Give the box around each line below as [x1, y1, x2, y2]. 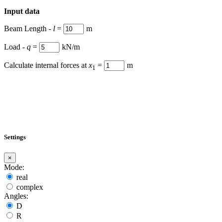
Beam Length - [4, 24, 53, 33]
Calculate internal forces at [4, 61, 89, 69]
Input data [4, 7, 40, 15]
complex [16, 182, 43, 191]
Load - [4, 43, 27, 51]
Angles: [4, 191, 28, 200]
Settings [4, 133, 26, 141]
